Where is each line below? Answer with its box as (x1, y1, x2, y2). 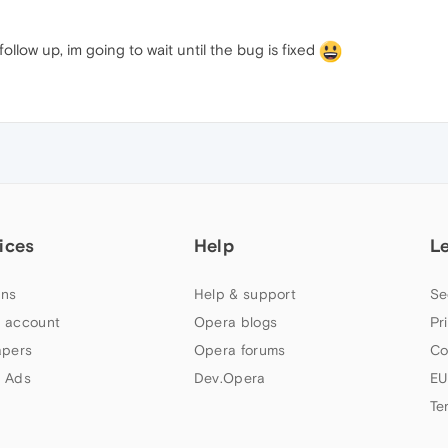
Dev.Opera (193, 369, 266, 386)
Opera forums (193, 341, 286, 358)
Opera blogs (193, 313, 278, 330)
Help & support (193, 285, 297, 302)
